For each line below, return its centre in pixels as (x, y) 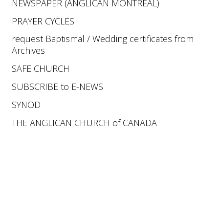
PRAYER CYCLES (43, 21)
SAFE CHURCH (41, 69)
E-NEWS (87, 87)
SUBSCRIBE (36, 87)
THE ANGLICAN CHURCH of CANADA (84, 122)
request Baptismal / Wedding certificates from (103, 39)
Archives (30, 51)
